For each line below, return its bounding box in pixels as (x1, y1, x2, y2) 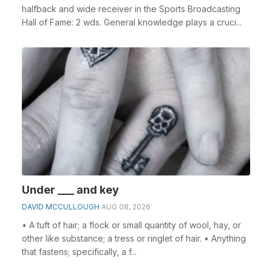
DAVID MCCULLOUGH (22, 202, 100, 211)
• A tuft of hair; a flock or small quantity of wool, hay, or (22, 220, 241, 230)
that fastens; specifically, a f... (22, 246, 137, 257)
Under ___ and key (22, 183, 119, 196)
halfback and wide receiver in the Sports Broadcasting (22, 3, 240, 14)
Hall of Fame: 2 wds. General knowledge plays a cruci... (22, 16, 242, 27)
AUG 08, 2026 (101, 202, 151, 211)
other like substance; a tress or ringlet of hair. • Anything (22, 233, 246, 243)
